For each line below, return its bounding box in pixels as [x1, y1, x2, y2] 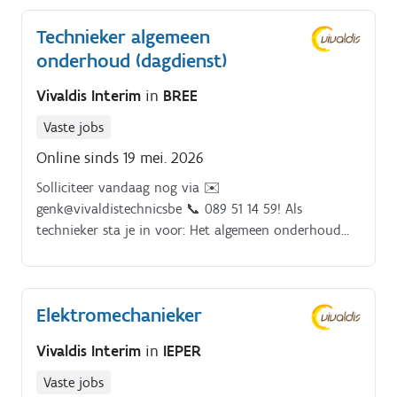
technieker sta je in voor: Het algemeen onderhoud [36, 222, 341, 239]
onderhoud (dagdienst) [36, 48, 227, 73]
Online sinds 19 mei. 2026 [36, 148, 204, 168]
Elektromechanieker [36, 303, 202, 328]
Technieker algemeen [36, 24, 210, 49]
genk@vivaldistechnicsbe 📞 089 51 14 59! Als [36, 200, 302, 218]
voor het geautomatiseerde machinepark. [36, 243, 282, 261]
